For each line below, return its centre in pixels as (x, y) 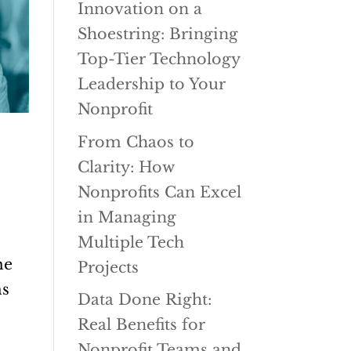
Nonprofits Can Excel (159, 192)
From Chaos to (136, 141)
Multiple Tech (130, 242)
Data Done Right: (144, 300)
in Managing (127, 217)
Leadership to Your (151, 84)
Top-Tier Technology (158, 59)
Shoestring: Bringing (157, 34)
